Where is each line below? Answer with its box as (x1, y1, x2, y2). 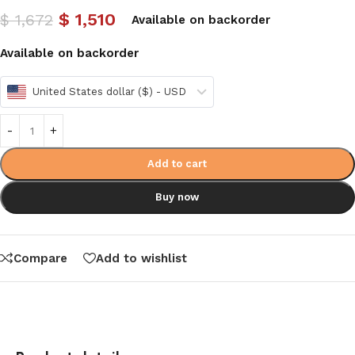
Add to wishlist (96, 250, 187, 265)
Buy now (155, 191, 200, 203)
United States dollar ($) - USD (32, 86, 186, 97)
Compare (13, 250, 67, 265)
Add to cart (147, 158, 208, 170)
